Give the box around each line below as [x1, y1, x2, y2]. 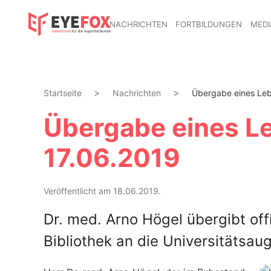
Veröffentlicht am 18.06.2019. [44, 186, 161, 196]
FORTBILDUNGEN [175, 19, 243, 29]
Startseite [44, 88, 82, 98]
